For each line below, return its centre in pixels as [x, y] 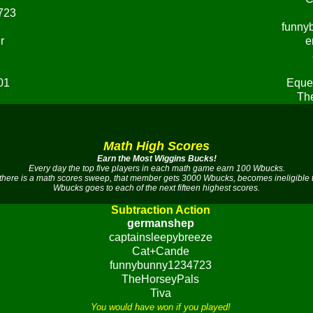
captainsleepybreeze [160, 237]
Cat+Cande [160, 251]
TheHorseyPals [160, 279]
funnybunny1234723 [160, 265]
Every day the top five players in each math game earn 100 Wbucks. [156, 168]
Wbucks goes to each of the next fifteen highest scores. [156, 188]
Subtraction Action [160, 210]
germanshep [160, 223]
